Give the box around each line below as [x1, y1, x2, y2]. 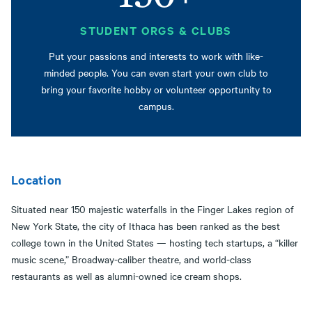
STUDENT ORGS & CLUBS [80, 22, 232, 38]
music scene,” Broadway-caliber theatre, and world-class [11, 252, 251, 267]
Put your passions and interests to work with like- [49, 49, 263, 63]
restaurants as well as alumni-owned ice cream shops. [11, 269, 247, 283]
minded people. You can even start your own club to [44, 65, 268, 80]
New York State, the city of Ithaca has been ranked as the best [11, 219, 280, 233]
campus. [138, 99, 174, 114]
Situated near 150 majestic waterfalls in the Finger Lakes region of [11, 202, 294, 217]
